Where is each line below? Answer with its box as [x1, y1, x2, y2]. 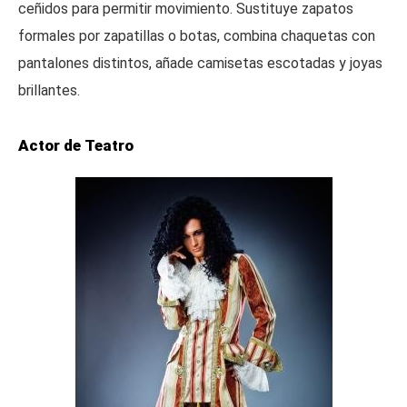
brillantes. [18, 82, 80, 99]
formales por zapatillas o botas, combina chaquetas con [18, 27, 375, 45]
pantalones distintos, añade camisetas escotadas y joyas [18, 55, 382, 72]
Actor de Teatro [18, 136, 134, 154]
